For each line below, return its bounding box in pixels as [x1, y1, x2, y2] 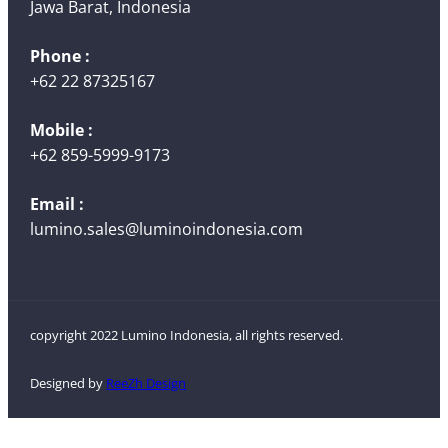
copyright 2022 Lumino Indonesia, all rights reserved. [30, 326, 344, 345]
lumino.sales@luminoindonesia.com [30, 217, 304, 240]
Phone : [30, 44, 91, 67]
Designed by [30, 374, 107, 393]
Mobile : [30, 118, 94, 141]
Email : [30, 192, 85, 215]
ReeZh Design [106, 374, 187, 393]
